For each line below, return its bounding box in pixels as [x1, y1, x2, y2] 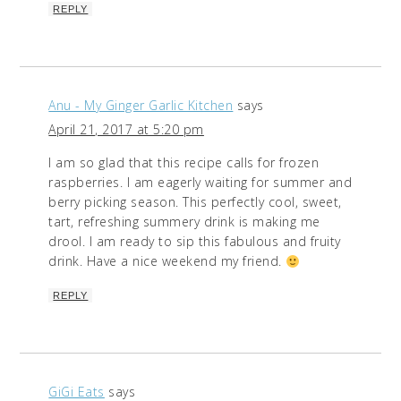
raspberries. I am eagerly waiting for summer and [48, 174, 353, 192]
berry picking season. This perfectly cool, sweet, [48, 193, 342, 211]
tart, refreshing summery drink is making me [48, 213, 320, 231]
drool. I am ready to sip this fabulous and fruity [48, 233, 341, 251]
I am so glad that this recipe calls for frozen [48, 154, 320, 172]
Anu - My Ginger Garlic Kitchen [48, 97, 234, 115]
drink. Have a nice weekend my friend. [48, 252, 286, 270]
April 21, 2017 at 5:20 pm [48, 121, 204, 139]
